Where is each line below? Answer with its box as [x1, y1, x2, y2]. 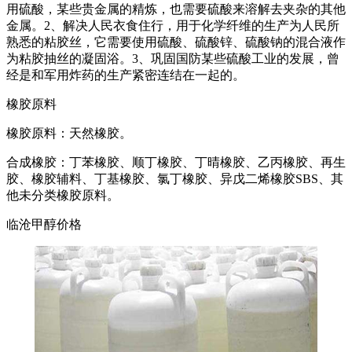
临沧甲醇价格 [6, 218, 82, 232]
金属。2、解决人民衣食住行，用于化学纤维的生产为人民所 [6, 19, 339, 33]
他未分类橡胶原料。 [6, 189, 119, 203]
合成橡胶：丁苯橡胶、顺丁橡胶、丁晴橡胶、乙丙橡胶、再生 [6, 156, 346, 170]
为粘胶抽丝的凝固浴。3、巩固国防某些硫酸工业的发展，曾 [6, 52, 339, 66]
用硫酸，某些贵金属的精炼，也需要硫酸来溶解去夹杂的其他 [6, 2, 346, 16]
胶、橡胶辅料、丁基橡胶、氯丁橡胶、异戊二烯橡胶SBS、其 [6, 172, 343, 186]
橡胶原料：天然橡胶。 [6, 126, 132, 141]
